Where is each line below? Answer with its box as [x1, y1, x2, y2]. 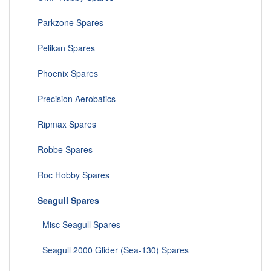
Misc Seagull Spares [28, 218, 120, 231]
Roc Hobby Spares [28, 169, 109, 181]
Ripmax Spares [28, 118, 96, 131]
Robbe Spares [28, 143, 93, 156]
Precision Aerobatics [28, 93, 116, 105]
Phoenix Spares [28, 67, 98, 80]
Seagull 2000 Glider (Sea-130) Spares [28, 244, 189, 256]
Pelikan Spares [28, 42, 95, 54]
